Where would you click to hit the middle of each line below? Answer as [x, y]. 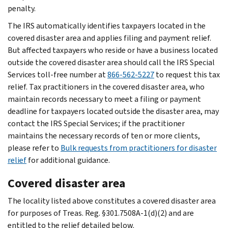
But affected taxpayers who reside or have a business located [113, 50]
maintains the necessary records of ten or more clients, [104, 135]
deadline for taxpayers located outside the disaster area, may [113, 111]
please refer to [34, 148]
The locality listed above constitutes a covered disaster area [112, 201]
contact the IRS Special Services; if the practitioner [96, 123]
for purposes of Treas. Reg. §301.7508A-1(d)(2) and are [101, 213]
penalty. [22, 8]
